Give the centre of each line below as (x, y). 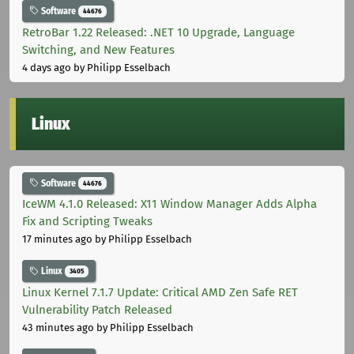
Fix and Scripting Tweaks (87, 222)
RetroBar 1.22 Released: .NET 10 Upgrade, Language (158, 32)
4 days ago (47, 67)
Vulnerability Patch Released (97, 310)
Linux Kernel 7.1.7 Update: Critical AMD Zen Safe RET (160, 293)
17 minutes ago (57, 239)
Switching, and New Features (98, 49)
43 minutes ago (58, 328)
